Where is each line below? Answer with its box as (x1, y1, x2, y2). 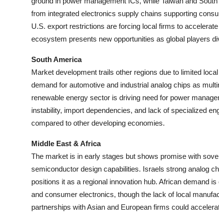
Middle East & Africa (31, 139, 101, 148)
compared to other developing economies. (31, 119, 165, 127)
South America (31, 55, 82, 64)
